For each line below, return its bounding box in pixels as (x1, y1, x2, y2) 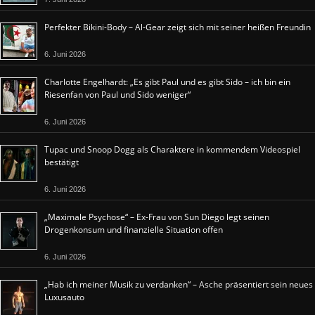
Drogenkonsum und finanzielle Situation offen (44, 223, 223, 236)
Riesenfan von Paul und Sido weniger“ (44, 88, 191, 101)
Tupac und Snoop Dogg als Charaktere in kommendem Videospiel (44, 143, 300, 155)
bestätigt (44, 155, 79, 168)
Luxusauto (44, 290, 84, 303)
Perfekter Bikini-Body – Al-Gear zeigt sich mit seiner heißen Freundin (44, 20, 311, 33)
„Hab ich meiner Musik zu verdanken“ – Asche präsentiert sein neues (44, 278, 313, 290)
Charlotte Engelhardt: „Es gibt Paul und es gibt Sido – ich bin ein (44, 75, 290, 88)
